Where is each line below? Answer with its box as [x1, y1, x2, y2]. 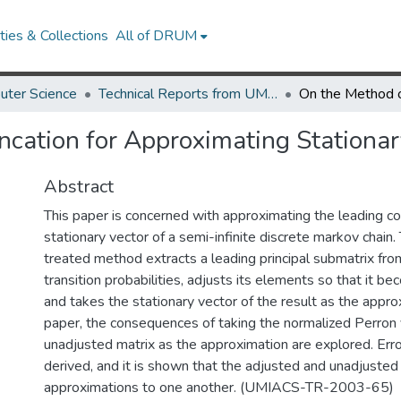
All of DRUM [115, 26, 198, 46]
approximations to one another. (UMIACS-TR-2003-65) [44, 378, 394, 397]
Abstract [44, 175, 114, 199]
